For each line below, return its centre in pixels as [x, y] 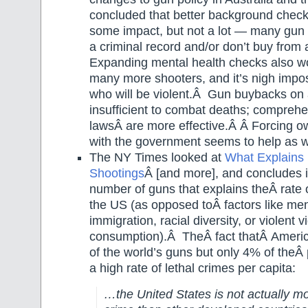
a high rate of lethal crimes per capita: [192, 268]
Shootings [117, 174]
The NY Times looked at [157, 158]
